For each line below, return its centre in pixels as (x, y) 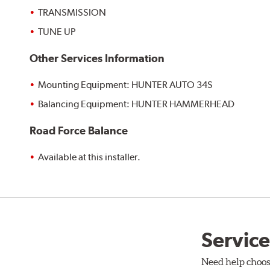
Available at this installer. (89, 157)
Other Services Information (97, 58)
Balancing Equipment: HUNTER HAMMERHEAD (137, 104)
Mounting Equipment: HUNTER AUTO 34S (126, 84)
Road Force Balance (79, 130)
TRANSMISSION (72, 12)
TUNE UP (57, 31)
